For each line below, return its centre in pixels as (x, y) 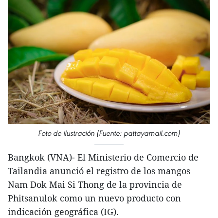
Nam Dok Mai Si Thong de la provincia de (95, 185)
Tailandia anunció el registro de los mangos (99, 171)
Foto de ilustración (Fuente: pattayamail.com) (109, 133)
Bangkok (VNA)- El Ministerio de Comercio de (103, 157)
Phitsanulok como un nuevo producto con (94, 198)
